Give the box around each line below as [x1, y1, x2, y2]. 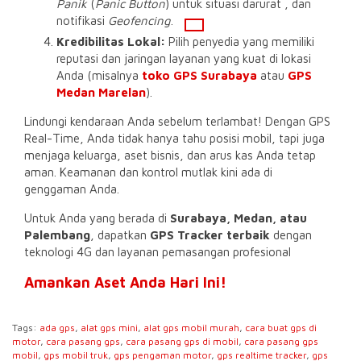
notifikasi [56, 13, 108, 27]
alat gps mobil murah [143, 321, 239, 334]
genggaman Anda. [24, 181, 119, 196]
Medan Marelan [56, 85, 146, 99]
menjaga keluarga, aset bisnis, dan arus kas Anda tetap [24, 147, 316, 162]
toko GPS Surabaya [142, 68, 257, 82]
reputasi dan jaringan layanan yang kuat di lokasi [56, 51, 311, 65]
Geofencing [108, 13, 171, 27]
